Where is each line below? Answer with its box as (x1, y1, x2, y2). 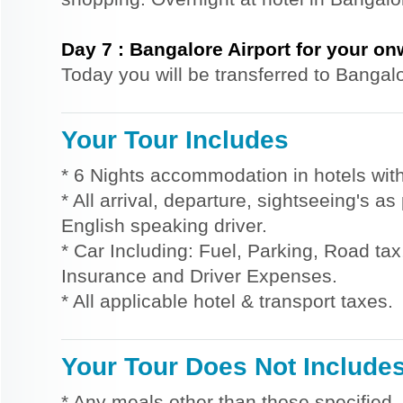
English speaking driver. (61, 215, 267, 236)
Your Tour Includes (61, 125, 289, 154)
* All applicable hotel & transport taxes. (61, 291, 393, 311)
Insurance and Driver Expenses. (61, 265, 337, 286)
